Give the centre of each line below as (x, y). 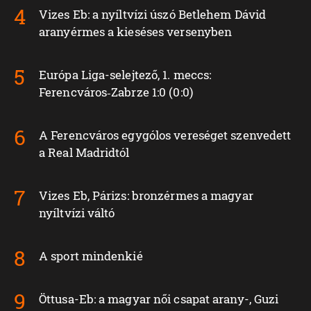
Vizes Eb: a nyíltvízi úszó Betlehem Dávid (153, 14)
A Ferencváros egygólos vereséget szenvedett (165, 135)
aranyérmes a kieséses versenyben (136, 31)
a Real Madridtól (84, 152)
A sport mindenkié (91, 255)
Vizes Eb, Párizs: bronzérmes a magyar (146, 195)
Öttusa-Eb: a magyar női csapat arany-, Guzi (159, 299)
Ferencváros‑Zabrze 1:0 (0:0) (116, 92)
